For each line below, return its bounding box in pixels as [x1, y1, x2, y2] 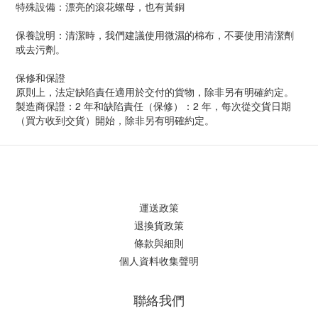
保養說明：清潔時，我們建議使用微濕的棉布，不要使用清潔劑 [16, 28, 294, 42]
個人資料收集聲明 [119, 253, 199, 268]
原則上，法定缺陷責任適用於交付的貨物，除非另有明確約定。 [16, 84, 294, 99]
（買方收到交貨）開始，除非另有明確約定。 [16, 113, 217, 127]
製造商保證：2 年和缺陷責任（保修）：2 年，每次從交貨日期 [16, 99, 291, 113]
